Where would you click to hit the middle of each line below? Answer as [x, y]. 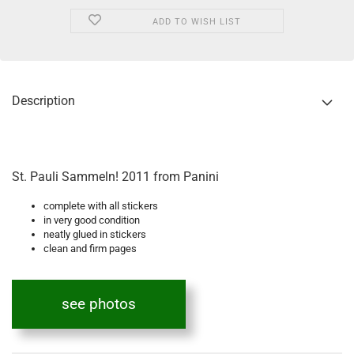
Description [43, 101]
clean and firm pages [90, 249]
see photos [99, 304]
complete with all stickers [101, 206]
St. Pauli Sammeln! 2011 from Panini [115, 177]
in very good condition [92, 220]
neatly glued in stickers [95, 234]
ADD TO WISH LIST [196, 22]
